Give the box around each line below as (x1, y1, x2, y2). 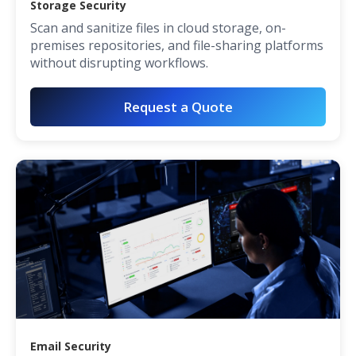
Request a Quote (123, 98, 233, 117)
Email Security (30, 339, 111, 354)
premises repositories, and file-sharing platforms (30, 37, 323, 55)
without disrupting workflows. (30, 54, 208, 72)
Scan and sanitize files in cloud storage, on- (30, 19, 286, 37)
